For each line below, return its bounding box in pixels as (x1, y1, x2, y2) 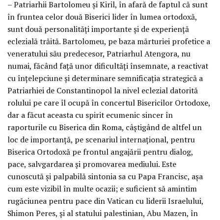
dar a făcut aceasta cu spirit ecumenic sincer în (7, 109, 173, 120)
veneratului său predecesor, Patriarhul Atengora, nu (7, 48, 191, 59)
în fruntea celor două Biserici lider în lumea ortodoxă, (7, 11, 197, 22)
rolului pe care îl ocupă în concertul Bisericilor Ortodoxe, (7, 97, 210, 108)
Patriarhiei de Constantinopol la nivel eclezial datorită (7, 84, 198, 96)
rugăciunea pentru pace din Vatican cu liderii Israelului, (7, 195, 203, 206)
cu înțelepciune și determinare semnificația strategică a (7, 72, 203, 83)
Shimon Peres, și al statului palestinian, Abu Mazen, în (7, 207, 198, 219)
